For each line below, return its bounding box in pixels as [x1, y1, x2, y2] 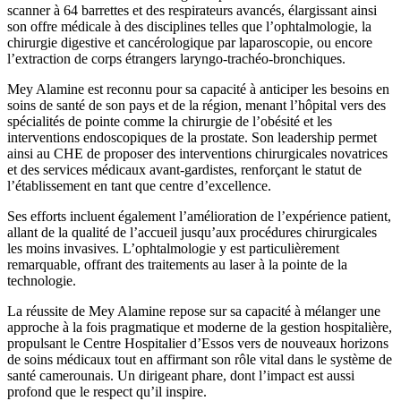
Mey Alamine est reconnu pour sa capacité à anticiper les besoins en [7, 81, 389, 97]
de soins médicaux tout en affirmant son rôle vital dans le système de [7, 351, 392, 367]
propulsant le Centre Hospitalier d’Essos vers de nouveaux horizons [7, 335, 388, 351]
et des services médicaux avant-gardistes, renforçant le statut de [7, 161, 362, 177]
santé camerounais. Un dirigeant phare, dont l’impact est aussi [7, 367, 354, 383]
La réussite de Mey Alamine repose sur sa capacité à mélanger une [7, 303, 380, 319]
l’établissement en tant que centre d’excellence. [7, 177, 271, 193]
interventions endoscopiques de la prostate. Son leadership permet [7, 129, 377, 145]
